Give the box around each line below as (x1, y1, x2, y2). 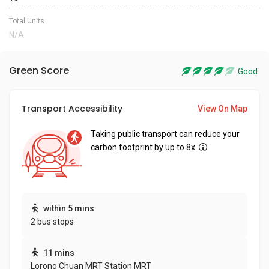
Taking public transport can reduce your (91, 129, 240, 139)
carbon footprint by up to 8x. (91, 142, 197, 152)
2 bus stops (31, 217, 74, 226)
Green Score (9, 64, 69, 77)
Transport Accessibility (22, 103, 122, 115)
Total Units (9, 17, 44, 25)
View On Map (198, 104, 247, 113)
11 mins (43, 248, 74, 258)
